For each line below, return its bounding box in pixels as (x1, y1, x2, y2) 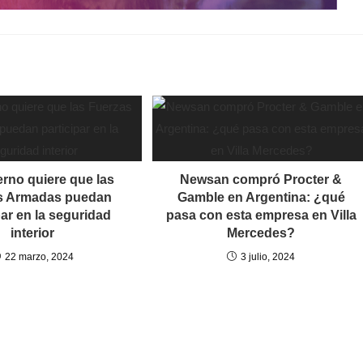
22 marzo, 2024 (5, 250, 75, 263)
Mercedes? (227, 225, 296, 240)
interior (11, 225, 55, 240)
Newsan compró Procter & (180, 172, 343, 186)
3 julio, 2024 (241, 250, 296, 263)
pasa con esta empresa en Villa (165, 207, 357, 222)
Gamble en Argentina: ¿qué (177, 190, 345, 204)
